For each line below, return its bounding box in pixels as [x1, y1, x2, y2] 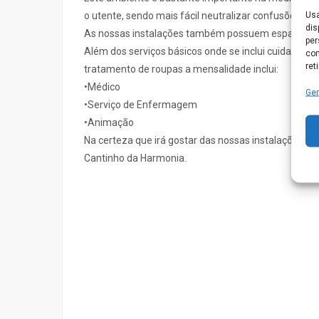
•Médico [84, 81, 120, 93]
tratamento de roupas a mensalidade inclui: [84, 63, 278, 75]
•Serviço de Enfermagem [84, 99, 197, 110]
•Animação [84, 117, 134, 128]
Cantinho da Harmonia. [84, 152, 187, 164]
